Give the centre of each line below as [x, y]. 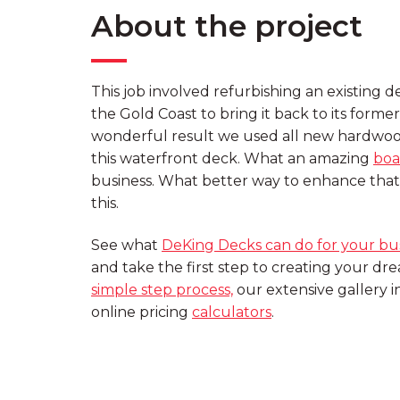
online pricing [142, 312]
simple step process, [162, 290]
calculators [232, 312]
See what [126, 246]
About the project [227, 26]
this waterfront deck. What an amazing [232, 159]
